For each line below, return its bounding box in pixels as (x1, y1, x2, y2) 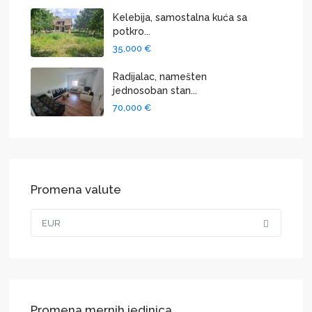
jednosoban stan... (113, 84, 198, 96)
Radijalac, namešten (113, 70, 208, 82)
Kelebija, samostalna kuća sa (113, 11, 248, 23)
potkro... (113, 25, 151, 37)
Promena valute (31, 182, 122, 197)
